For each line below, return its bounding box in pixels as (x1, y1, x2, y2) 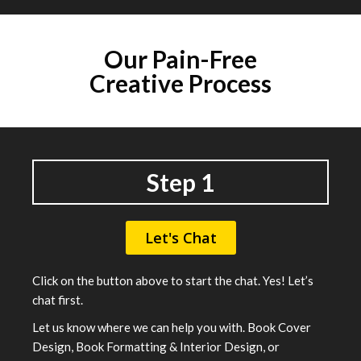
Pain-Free (152, 44, 257, 73)
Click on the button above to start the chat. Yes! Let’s (32, 272, 313, 288)
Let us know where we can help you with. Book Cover (32, 319, 311, 334)
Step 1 (147, 167, 214, 197)
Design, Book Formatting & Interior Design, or (32, 338, 280, 354)
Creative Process (89, 68, 272, 98)
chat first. (32, 292, 83, 307)
